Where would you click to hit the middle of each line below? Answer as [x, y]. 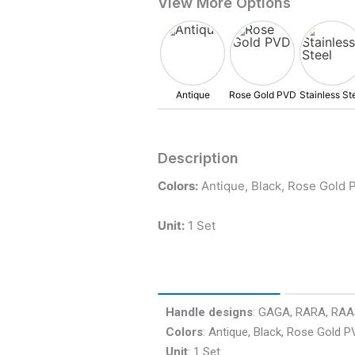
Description [198, 158]
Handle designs [209, 312]
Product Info [219, 275]
